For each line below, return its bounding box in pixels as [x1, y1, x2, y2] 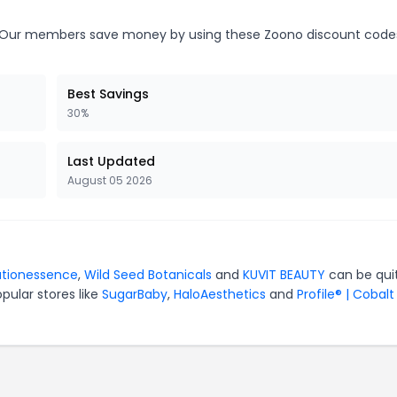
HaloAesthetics [174, 285, 266, 303]
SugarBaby [102, 285, 167, 303]
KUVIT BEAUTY [243, 266, 325, 284]
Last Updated [67, 152, 155, 170]
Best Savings [67, 85, 149, 103]
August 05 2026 [67, 173, 152, 188]
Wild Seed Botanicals [84, 266, 212, 284]
